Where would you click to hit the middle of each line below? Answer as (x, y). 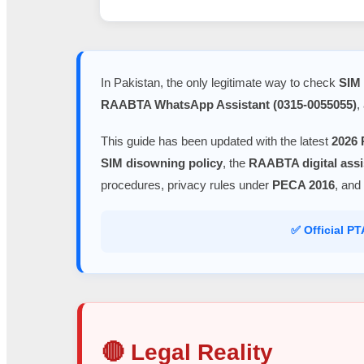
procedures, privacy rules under (186, 184)
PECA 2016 (303, 184)
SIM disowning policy (162, 162)
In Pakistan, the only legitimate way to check (220, 82)
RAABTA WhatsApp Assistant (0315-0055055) (229, 104)
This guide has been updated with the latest (216, 141)
